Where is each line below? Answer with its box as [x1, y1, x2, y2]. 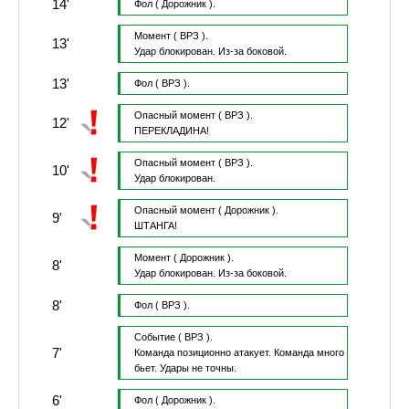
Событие [133, 331, 175, 343]
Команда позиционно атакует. [133, 347, 274, 359]
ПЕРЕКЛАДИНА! [133, 125, 209, 137]
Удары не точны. [159, 362, 236, 374]
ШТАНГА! [133, 220, 177, 232]
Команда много [273, 347, 344, 359]
